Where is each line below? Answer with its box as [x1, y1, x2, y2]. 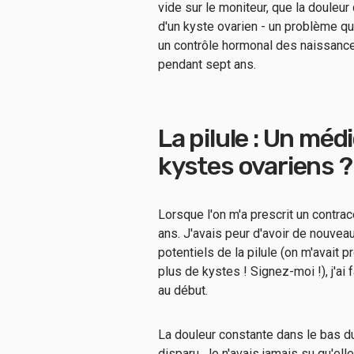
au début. [158, 283, 211, 298]
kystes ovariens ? [158, 151, 352, 181]
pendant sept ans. [158, 57, 262, 72]
